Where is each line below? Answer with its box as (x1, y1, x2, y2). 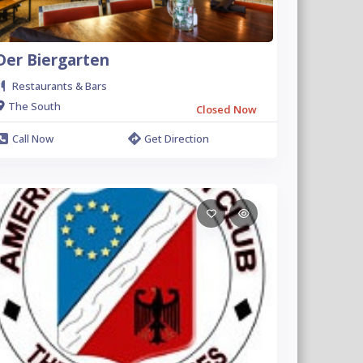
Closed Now (196, 102, 257, 117)
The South (7, 98, 61, 113)
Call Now (11, 131, 53, 146)
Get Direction (144, 131, 210, 146)
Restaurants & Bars (11, 79, 107, 93)
